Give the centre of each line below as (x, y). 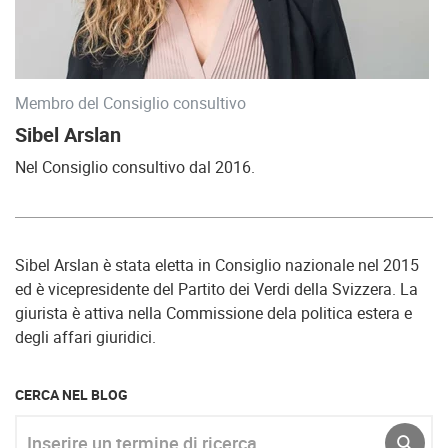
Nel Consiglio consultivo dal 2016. (135, 167)
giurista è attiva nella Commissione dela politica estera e (213, 313)
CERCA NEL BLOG (71, 394)
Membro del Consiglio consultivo (130, 103)
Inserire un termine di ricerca (114, 427)
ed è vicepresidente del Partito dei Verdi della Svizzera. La (216, 289)
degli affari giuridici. (87, 337)
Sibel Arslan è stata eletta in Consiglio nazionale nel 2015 (217, 265)
